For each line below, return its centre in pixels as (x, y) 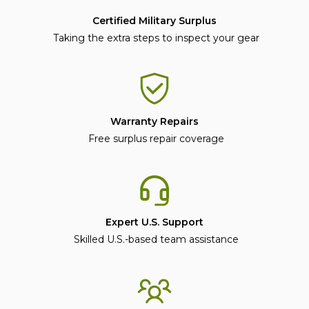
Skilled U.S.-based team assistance (154, 239)
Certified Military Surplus (154, 20)
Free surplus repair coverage (154, 138)
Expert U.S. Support (154, 222)
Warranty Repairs (154, 121)
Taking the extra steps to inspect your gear (154, 38)
